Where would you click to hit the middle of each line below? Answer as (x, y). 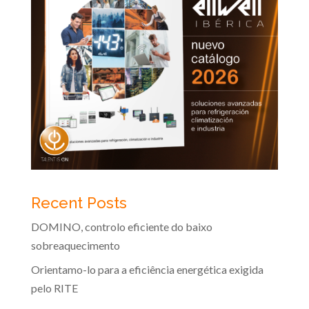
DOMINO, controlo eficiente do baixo (121, 227)
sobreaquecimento (75, 246)
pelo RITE (54, 288)
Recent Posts (79, 203)
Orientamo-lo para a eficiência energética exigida (147, 270)
